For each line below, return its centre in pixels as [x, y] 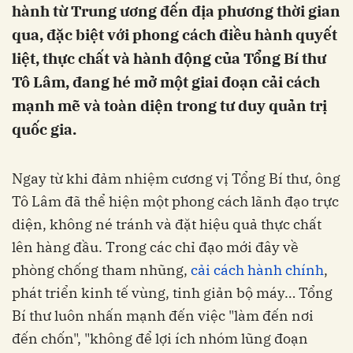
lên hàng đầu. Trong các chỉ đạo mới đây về [155, 247]
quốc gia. [44, 129]
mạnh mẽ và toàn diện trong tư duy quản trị [169, 106]
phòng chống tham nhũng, [101, 270]
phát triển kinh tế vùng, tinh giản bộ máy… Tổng [172, 293]
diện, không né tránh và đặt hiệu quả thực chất [167, 224]
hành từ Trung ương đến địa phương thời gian [176, 11]
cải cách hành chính [257, 270]
